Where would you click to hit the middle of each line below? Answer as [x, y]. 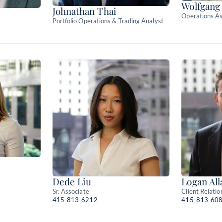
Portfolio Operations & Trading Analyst [108, 21]
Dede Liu [72, 182]
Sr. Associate [71, 192]
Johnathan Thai [84, 11]
